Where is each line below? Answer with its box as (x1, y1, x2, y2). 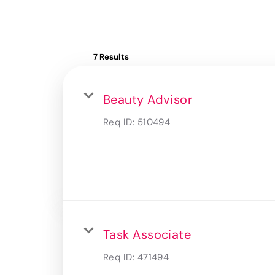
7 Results (93, 51, 129, 62)
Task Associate (103, 226, 192, 242)
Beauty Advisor (103, 91, 193, 107)
